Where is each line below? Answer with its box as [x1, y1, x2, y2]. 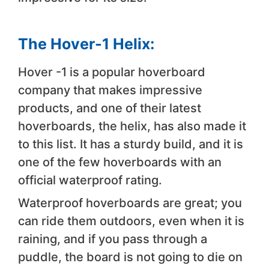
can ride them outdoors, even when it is [18, 213, 244, 228]
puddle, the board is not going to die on [18, 249, 243, 264]
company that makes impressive [18, 82, 202, 97]
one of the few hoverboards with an [18, 154, 222, 169]
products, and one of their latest [18, 100, 201, 115]
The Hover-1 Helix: [18, 34, 154, 53]
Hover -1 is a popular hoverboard [18, 64, 205, 79]
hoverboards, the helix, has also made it [18, 118, 246, 133]
